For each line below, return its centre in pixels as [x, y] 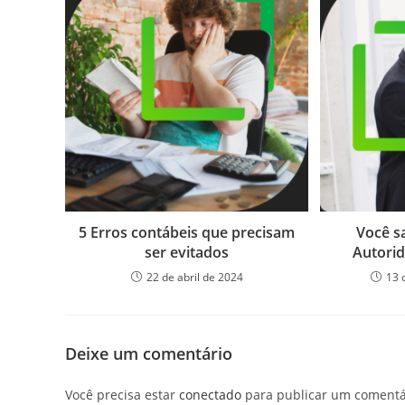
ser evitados [187, 253]
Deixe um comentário [149, 354]
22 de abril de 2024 [194, 278]
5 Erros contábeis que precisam [187, 233]
